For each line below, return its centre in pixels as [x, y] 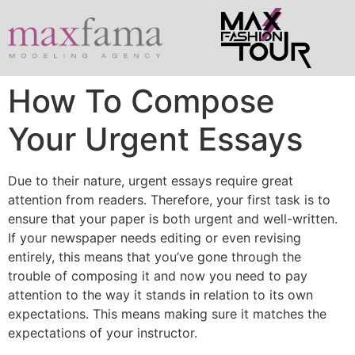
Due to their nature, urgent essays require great [151, 181]
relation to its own [256, 295]
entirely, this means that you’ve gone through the [155, 257]
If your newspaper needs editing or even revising [155, 238]
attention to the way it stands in [104, 295]
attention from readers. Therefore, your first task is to [169, 200]
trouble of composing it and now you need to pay [158, 276]
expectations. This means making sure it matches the [167, 314]
